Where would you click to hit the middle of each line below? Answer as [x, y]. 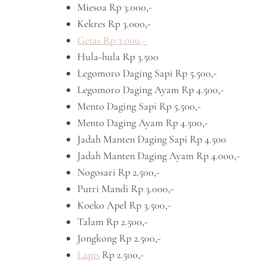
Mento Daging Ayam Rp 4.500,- [143, 123]
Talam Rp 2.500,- [113, 222]
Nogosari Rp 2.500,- [119, 172]
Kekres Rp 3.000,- [114, 24]
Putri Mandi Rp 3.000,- [126, 189]
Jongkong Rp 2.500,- [119, 238]
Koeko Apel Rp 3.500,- [124, 205]
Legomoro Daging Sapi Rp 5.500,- [147, 73]
